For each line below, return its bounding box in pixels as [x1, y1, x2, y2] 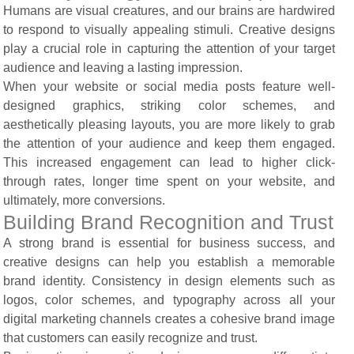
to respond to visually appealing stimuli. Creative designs [3, 22, 335, 36]
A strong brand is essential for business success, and [3, 235, 335, 250]
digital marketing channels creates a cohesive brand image [3, 311, 335, 326]
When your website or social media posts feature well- [3, 79, 335, 93]
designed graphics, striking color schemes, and [3, 98, 335, 112]
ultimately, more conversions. [3, 193, 165, 207]
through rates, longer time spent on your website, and [3, 174, 335, 188]
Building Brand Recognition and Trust [3, 210, 333, 233]
